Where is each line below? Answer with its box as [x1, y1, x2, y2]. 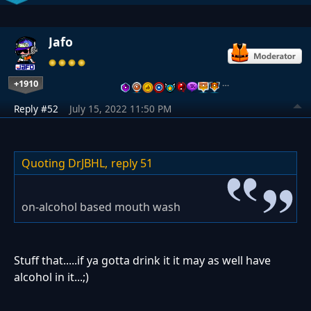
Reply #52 [14, 101, 58, 115]
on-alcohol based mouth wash [22, 199, 180, 215]
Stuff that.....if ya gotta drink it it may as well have [14, 252, 271, 268]
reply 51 [111, 155, 153, 171]
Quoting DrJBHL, [22, 155, 108, 171]
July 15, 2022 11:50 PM [69, 101, 171, 115]
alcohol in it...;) [14, 269, 89, 285]
